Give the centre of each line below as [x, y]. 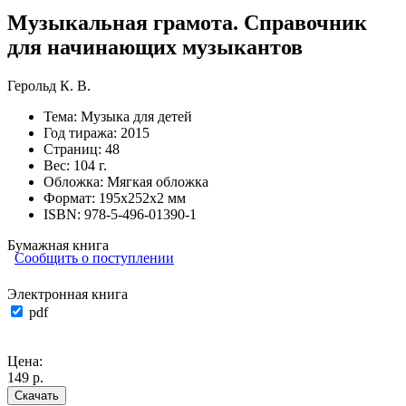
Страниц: [74, 149]
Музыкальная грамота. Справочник [187, 22]
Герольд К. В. [49, 85]
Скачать [37, 395]
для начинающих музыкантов [155, 47]
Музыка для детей [136, 116]
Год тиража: [82, 132]
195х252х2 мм [142, 198]
